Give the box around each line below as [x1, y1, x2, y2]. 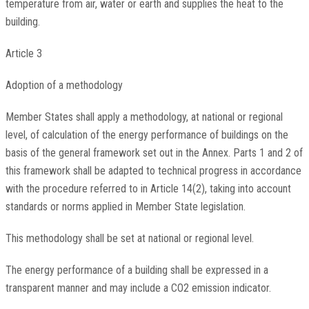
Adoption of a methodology [5, 79, 123, 92]
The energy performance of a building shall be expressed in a [5, 263, 268, 277]
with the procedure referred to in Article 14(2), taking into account [5, 182, 291, 196]
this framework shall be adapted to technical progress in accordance [5, 164, 301, 178]
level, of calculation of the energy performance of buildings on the [5, 128, 288, 142]
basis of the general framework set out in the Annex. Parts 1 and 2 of [5, 146, 303, 160]
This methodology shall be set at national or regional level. [5, 232, 254, 246]
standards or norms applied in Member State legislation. [5, 200, 246, 214]
